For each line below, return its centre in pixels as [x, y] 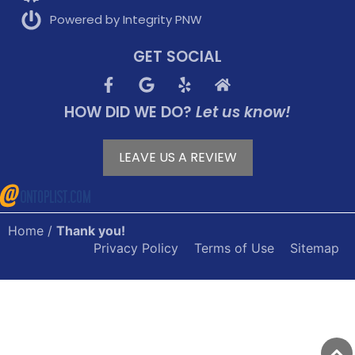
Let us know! [243, 112]
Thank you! [91, 230]
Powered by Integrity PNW [126, 20]
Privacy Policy [136, 248]
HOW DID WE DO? [130, 112]
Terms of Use [234, 248]
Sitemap [315, 248]
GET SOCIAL [177, 56]
